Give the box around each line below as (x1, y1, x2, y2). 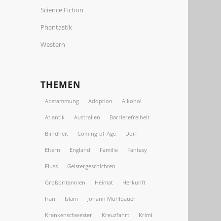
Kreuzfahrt (102, 211, 130, 219)
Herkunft (122, 179, 146, 186)
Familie (100, 146, 118, 153)
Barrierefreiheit (110, 113, 150, 121)
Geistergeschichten (67, 162, 116, 170)
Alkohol (122, 97, 142, 105)
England (70, 146, 91, 153)
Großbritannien (45, 179, 86, 186)
